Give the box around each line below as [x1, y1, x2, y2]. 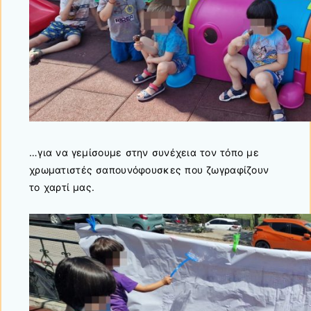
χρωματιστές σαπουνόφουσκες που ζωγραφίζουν [29, 164, 269, 176]
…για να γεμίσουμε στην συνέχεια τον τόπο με [29, 146, 259, 159]
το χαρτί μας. [29, 181, 95, 194]
